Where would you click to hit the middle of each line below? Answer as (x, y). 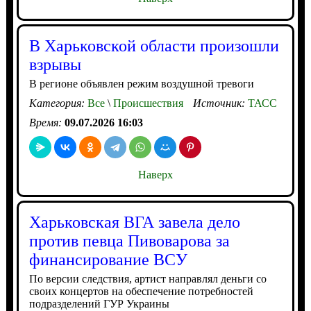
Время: (47, 123)
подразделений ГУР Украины (99, 304)
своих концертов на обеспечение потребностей (141, 291)
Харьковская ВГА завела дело (134, 222)
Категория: (58, 103)
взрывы (55, 65)
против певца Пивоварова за (129, 241)
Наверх (155, 175)
